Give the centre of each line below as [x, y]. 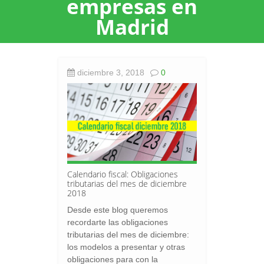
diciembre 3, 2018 [110, 72]
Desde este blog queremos [118, 209]
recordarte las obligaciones [118, 222]
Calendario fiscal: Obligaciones [123, 174]
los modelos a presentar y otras [126, 247]
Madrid [132, 27]
